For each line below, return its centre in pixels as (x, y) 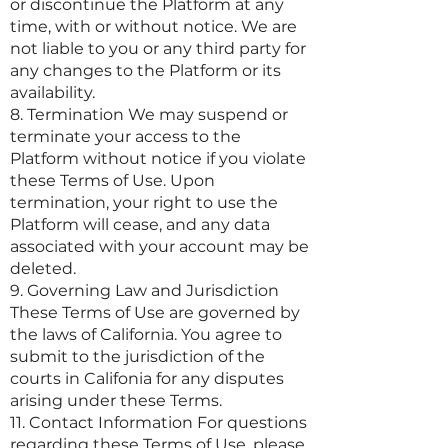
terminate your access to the (125, 136)
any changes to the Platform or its (145, 70)
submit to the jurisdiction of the (137, 356)
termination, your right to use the (144, 202)
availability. (52, 92)
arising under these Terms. (116, 400)
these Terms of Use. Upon (112, 180)
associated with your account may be (159, 246)
